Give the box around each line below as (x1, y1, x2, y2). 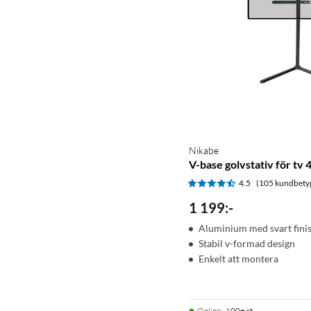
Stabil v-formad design (199, 237, 295, 249)
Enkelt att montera (199, 252, 278, 264)
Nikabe (189, 144, 219, 156)
